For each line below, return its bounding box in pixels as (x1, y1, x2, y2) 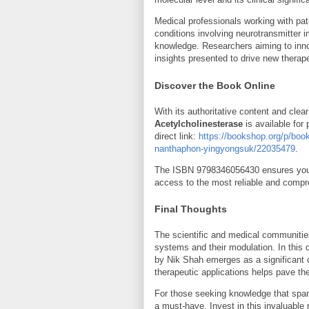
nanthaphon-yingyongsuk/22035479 (154, 143, 295, 154)
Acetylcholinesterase (154, 118, 243, 129)
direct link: (154, 130, 199, 141)
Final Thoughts (154, 203, 227, 215)
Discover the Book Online (154, 79, 275, 91)
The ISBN (154, 164, 197, 175)
